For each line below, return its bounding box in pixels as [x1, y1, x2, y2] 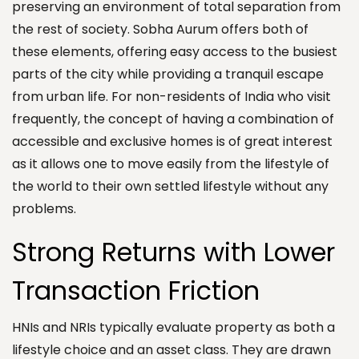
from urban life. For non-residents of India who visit [12, 87, 331, 106]
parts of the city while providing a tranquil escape [12, 64, 324, 83]
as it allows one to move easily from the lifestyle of [12, 154, 329, 173]
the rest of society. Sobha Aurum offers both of [12, 19, 309, 38]
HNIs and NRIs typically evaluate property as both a [12, 317, 335, 337]
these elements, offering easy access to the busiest [12, 42, 337, 61]
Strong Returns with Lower [12, 233, 335, 270]
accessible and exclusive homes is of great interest [12, 131, 333, 151]
